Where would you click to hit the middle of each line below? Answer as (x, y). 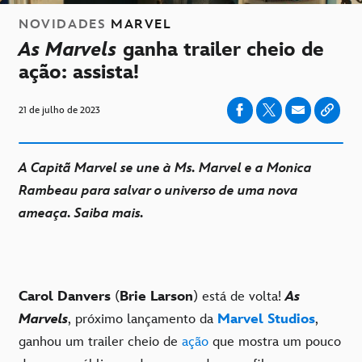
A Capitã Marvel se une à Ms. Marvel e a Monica (165, 168)
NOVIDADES (63, 24)
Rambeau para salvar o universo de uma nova (158, 190)
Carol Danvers (65, 296)
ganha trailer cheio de (221, 49)
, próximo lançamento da (143, 319)
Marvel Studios (266, 319)
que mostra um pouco (275, 341)
